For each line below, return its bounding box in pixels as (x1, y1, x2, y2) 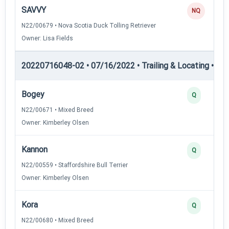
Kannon (21, 144, 48, 154)
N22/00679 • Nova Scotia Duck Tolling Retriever (21, 21, 156, 29)
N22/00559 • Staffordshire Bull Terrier (21, 161, 128, 169)
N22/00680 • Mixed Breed (21, 216, 94, 224)
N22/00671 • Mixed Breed (21, 106, 94, 113)
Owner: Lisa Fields (21, 34, 73, 42)
